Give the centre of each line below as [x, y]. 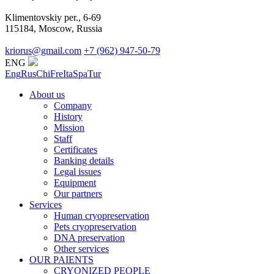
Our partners [78, 194]
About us [47, 95]
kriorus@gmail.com [43, 51]
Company [73, 106]
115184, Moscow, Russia [54, 29]
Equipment [75, 183]
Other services [81, 249]
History [68, 117]
